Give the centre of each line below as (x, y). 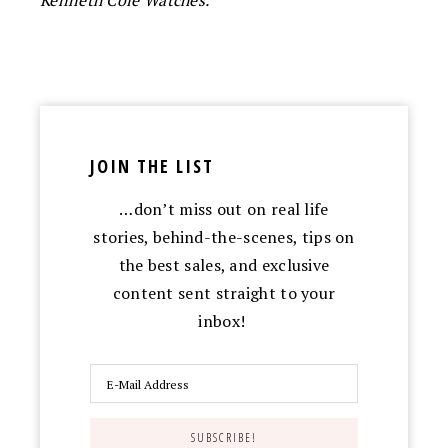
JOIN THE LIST (152, 166)
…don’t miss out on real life (224, 209)
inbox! (224, 321)
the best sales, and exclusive (224, 265)
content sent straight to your (224, 293)
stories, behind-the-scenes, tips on (224, 237)
